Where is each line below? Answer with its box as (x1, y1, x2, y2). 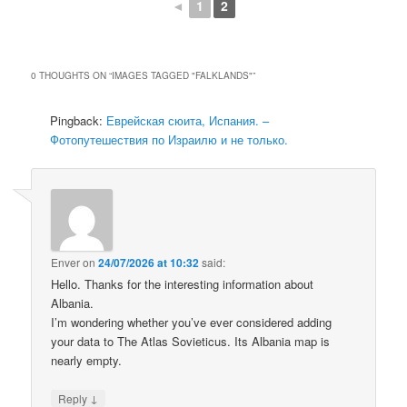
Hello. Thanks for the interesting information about (51, 274, 314, 293)
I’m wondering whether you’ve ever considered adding (51, 313, 333, 331)
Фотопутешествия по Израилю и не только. (50, 131, 289, 149)
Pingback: (50, 112, 107, 130)
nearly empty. (51, 351, 123, 369)
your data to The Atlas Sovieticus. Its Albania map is (51, 332, 331, 350)
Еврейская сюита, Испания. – (106, 112, 270, 130)
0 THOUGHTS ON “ (31, 69, 113, 83)
